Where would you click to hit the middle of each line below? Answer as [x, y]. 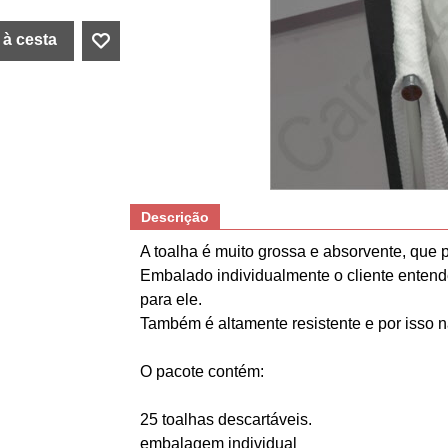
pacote [180, 371]
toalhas [188, 419]
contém [234, 371]
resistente [326, 323]
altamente [253, 323]
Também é [177, 323]
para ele [169, 299]
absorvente [362, 251]
